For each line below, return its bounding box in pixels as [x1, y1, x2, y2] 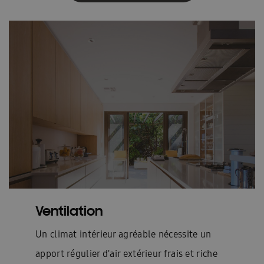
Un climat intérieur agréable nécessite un [35, 228, 212, 240]
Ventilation [35, 202, 103, 219]
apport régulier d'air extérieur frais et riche [35, 247, 217, 260]
